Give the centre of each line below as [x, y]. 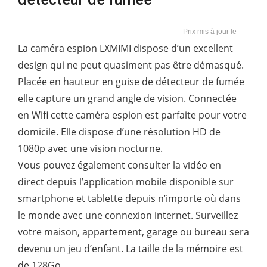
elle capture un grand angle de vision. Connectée [127, 98]
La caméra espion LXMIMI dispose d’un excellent [125, 48]
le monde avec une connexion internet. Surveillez [128, 215]
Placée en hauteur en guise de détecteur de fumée [131, 81]
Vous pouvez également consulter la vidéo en [119, 165]
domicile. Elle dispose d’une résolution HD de [119, 131]
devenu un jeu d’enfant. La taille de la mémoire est [131, 248]
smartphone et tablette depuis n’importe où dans [129, 198]
